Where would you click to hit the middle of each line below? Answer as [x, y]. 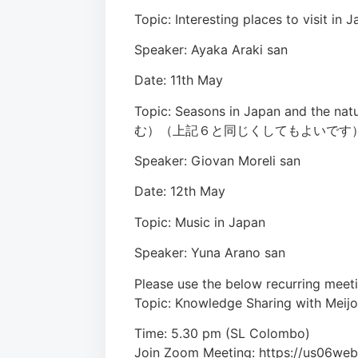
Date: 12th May [180, 191]
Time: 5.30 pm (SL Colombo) [222, 334]
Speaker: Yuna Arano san [210, 253]
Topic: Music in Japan [200, 222]
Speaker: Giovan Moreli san [217, 161]
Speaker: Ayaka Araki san [211, 49]
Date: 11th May [179, 80]
